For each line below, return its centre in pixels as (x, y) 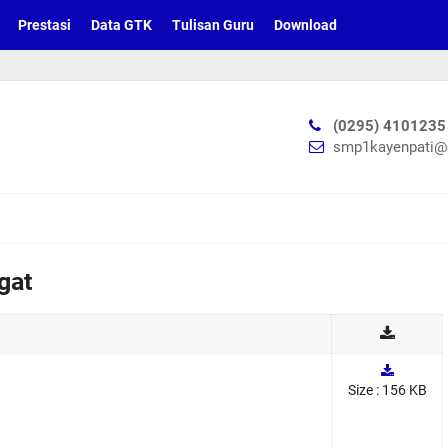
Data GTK (121, 25)
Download (305, 25)
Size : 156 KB (387, 390)
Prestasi (44, 25)
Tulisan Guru (213, 25)
